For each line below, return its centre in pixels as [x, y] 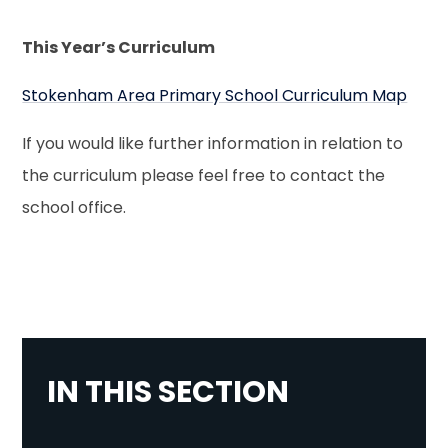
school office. [74, 207]
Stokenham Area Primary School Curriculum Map [215, 95]
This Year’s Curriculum [119, 47]
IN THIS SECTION [168, 391]
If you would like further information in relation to [213, 143]
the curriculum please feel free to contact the [204, 175]
